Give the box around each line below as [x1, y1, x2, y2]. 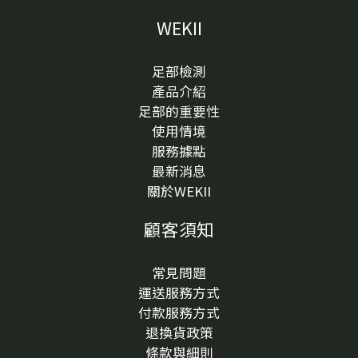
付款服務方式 [138, 303, 220, 323]
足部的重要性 [138, 101, 220, 121]
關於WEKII [147, 181, 211, 201]
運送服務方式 [138, 283, 220, 303]
